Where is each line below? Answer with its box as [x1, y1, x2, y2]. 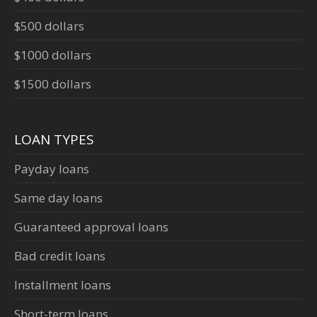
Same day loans [14, 190, 103, 207]
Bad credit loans [14, 248, 105, 265]
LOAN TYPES [14, 130, 94, 149]
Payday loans [14, 161, 89, 178]
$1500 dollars [14, 76, 91, 93]
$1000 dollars [14, 47, 91, 64]
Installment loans [14, 277, 111, 294]
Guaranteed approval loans [14, 219, 168, 236]
